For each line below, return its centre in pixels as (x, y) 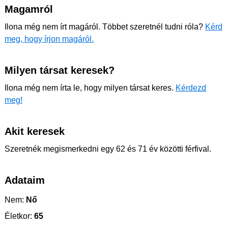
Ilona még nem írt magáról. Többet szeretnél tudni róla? (105, 27)
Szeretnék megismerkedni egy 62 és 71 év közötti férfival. (108, 149)
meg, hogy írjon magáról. (49, 39)
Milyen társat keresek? (60, 70)
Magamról (29, 9)
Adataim (25, 180)
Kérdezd (191, 88)
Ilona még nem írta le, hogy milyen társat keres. (90, 88)
